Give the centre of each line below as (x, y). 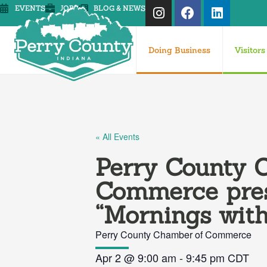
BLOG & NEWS (119, 8)
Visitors (250, 50)
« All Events (117, 136)
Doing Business (179, 50)
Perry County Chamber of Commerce (173, 235)
